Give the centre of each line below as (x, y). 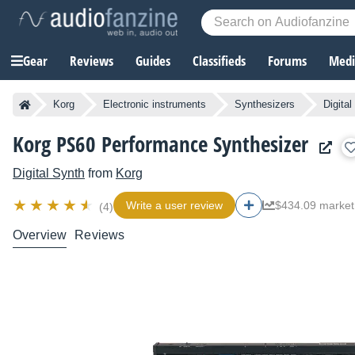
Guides (153, 61)
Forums (287, 61)
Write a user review (174, 206)
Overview (40, 235)
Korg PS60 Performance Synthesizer (160, 144)
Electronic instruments (155, 105)
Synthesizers (265, 105)
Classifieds (219, 61)
